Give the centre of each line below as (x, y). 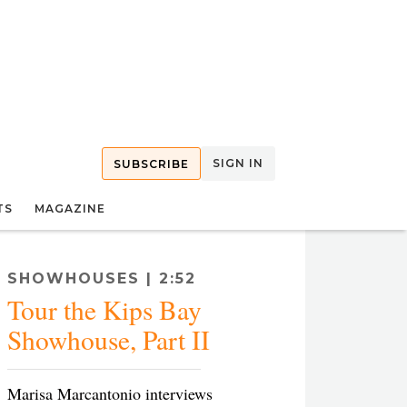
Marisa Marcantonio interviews (110, 393)
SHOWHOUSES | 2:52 (102, 278)
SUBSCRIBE (151, 164)
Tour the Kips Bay (104, 309)
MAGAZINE (70, 208)
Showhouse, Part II (109, 339)
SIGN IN (238, 163)
